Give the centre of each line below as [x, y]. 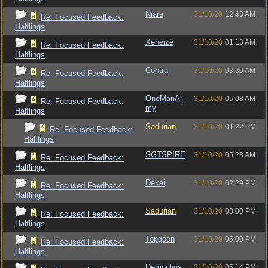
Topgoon [160, 239]
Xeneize [159, 42]
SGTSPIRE [165, 155]
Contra [157, 70]
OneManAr [164, 98]
